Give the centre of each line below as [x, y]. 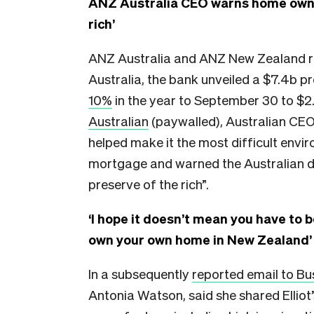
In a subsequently [140, 273]
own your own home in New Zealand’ [200, 239]
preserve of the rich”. [149, 184]
